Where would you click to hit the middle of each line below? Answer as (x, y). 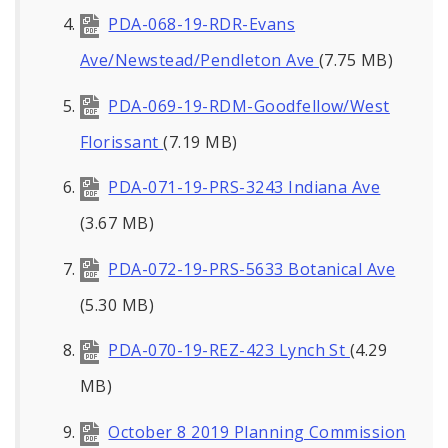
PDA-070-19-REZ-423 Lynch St (229, 350)
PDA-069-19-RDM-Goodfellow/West (249, 105)
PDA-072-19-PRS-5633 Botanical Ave (252, 268)
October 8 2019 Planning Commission (257, 431)
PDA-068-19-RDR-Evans (202, 23)
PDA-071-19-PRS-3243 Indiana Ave (244, 187)
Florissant (122, 141)
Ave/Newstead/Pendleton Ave (199, 59)
